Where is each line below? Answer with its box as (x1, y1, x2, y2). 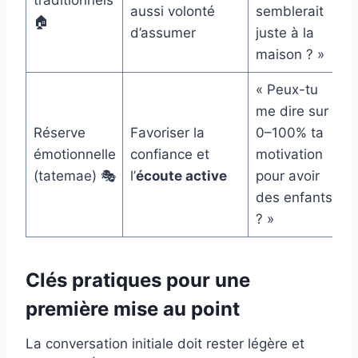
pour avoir (255, 168, 320, 185)
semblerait (255, 3, 324, 20)
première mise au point (26, 297, 240, 321)
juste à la (255, 25, 314, 42)
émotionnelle (33, 146, 116, 163)
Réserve (33, 125, 86, 141)
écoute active (135, 168, 227, 185)
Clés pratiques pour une (26, 268, 250, 292)
